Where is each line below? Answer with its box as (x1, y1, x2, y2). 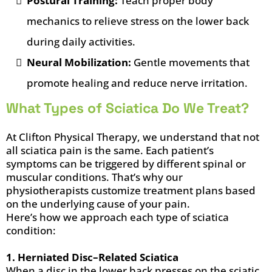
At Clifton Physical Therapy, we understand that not (6, 130, 259, 144)
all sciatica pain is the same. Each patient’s (6, 143, 214, 157)
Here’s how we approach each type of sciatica (6, 210, 229, 224)
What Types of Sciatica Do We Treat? (6, 99, 249, 117)
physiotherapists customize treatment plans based (6, 183, 256, 197)
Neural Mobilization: (27, 55, 131, 69)
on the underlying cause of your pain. (6, 197, 190, 211)
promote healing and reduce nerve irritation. (27, 76, 248, 90)
